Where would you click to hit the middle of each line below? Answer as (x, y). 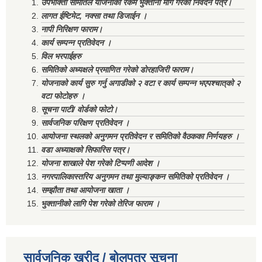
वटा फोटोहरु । (63, 96)
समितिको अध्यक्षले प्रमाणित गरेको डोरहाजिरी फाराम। (117, 70)
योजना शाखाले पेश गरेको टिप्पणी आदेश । (100, 163)
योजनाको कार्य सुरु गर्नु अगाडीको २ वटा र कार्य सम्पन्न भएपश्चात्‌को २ (141, 83)
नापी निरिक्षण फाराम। (72, 30)
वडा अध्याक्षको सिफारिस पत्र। (85, 150)
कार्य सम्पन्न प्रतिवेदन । (76, 43)
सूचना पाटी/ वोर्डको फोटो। (79, 110)
